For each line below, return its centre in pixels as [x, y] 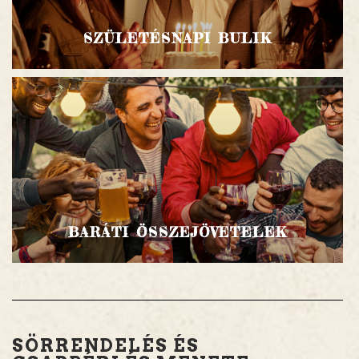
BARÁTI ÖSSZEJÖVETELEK [177, 232]
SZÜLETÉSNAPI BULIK [177, 38]
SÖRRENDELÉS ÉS [106, 346]
